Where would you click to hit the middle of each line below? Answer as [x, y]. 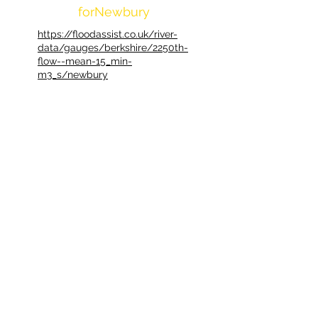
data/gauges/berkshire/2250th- [113, 48]
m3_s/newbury [73, 75]
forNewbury [114, 12]
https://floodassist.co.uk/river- [108, 34]
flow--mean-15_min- [85, 61]
